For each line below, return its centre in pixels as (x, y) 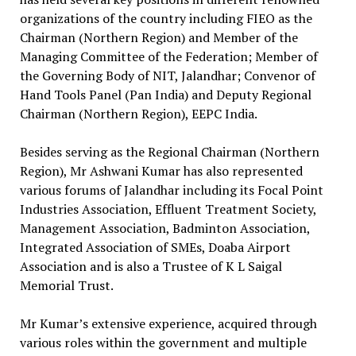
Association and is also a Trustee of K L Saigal (151, 266)
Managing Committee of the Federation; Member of (168, 56)
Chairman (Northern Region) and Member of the (159, 37)
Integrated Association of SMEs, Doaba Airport (155, 247)
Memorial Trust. (66, 285)
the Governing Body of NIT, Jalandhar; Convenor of (167, 75)
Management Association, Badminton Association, (164, 228)
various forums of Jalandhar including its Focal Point (171, 190)
